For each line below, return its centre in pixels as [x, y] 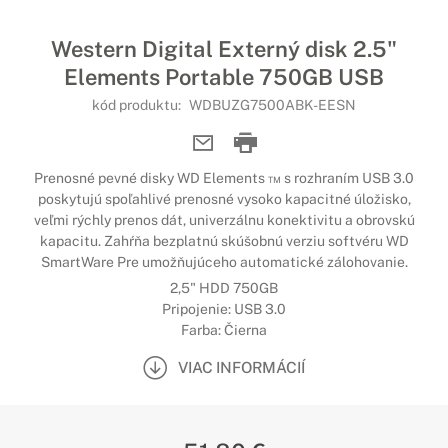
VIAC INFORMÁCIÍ [241, 367]
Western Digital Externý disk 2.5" [224, 49]
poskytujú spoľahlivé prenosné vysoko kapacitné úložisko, [224, 199]
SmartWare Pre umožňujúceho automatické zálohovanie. [224, 262]
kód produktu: [138, 105]
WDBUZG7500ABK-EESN [272, 105]
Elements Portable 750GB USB [224, 77]
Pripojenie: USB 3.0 [224, 309]
